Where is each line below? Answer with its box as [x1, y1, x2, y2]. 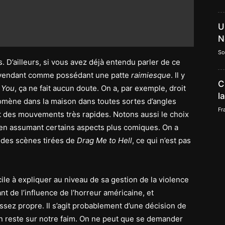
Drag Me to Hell [77, 136, 132, 145]
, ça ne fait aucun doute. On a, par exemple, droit [15, 83, 186, 93]
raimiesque [131, 70, 171, 80]
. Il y [171, 70, 185, 80]
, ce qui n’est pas [132, 136, 191, 145]
